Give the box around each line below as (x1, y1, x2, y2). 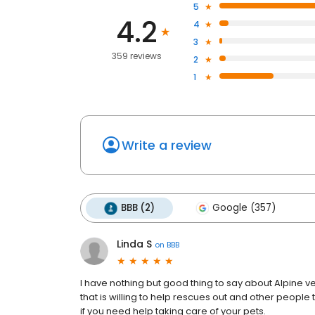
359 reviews (111, 50, 162, 63)
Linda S (117, 237, 152, 252)
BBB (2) (121, 201, 155, 215)
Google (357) (212, 201, 276, 215)
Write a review (122, 136, 212, 155)
